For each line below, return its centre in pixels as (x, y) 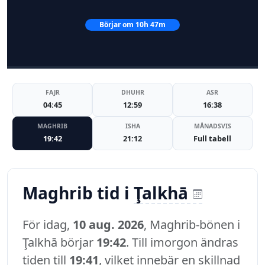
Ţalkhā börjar (59, 243)
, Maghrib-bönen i (192, 225)
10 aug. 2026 (108, 225)
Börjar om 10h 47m (132, 25)
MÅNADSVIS (212, 126)
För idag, (48, 225)
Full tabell (213, 139)
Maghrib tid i (78, 193)
